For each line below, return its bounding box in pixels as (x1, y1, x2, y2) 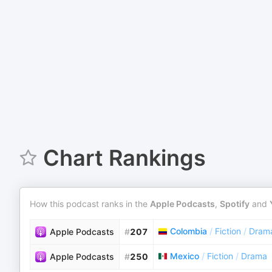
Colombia (170, 226, 207, 236)
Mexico (170, 251, 199, 261)
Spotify (220, 199, 250, 209)
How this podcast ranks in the (30, 199, 150, 209)
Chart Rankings (42, 144, 206, 171)
